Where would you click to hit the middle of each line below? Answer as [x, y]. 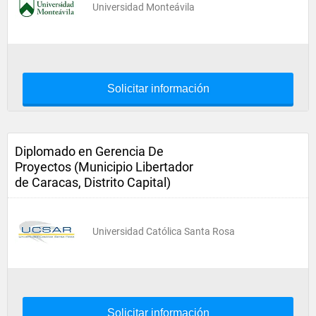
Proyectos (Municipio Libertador [104, 167]
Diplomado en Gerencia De [89, 151]
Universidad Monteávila [144, 7]
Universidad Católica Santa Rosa [164, 231]
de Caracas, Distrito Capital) [93, 182]
